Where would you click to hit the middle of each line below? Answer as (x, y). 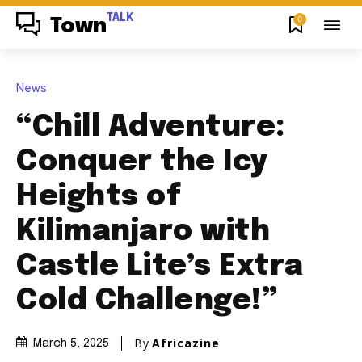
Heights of (99, 197)
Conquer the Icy (142, 162)
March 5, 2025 (71, 344)
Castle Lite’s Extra (160, 266)
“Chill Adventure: (151, 127)
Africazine (186, 343)
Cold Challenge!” (147, 301)
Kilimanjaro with (143, 232)
